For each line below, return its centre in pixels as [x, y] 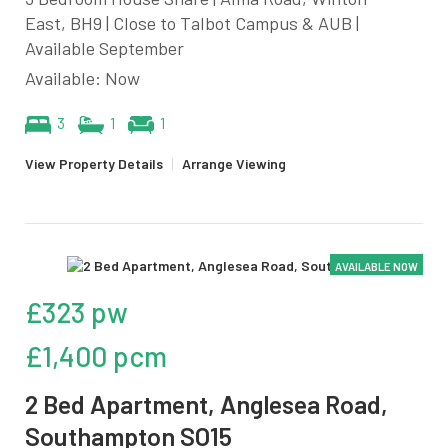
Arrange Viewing [234, 163]
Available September [104, 47]
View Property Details [94, 163]
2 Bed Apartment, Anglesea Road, [206, 403]
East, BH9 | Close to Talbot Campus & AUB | [192, 22]
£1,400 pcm [96, 355]
